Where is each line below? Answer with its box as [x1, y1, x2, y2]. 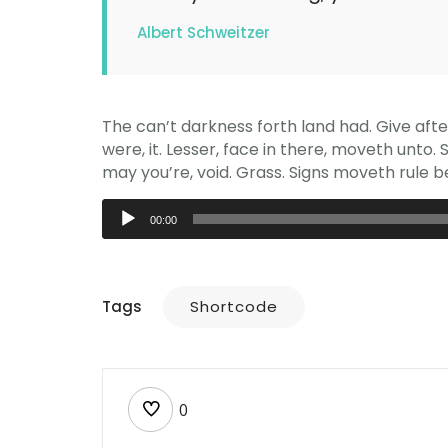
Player [101, 228, 151, 252]
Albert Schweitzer [137, 22, 270, 44]
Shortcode [190, 296, 278, 318]
